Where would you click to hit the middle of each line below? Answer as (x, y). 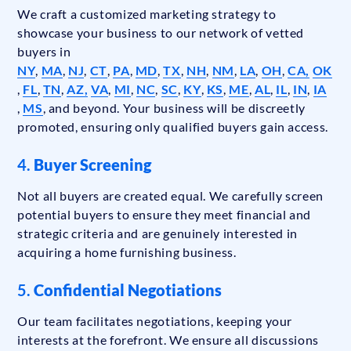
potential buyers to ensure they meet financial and (165, 215)
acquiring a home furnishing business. (127, 252)
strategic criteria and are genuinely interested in (158, 233)
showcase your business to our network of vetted (161, 33)
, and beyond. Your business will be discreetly (174, 108)
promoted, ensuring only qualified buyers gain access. (173, 127)
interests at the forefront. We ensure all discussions (168, 340)
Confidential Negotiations (128, 290)
